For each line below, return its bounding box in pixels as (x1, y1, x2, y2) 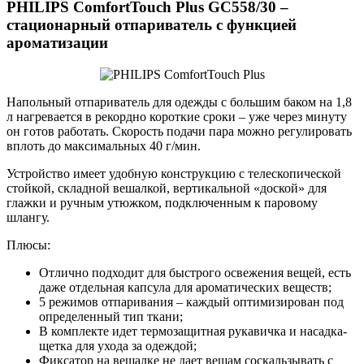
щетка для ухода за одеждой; (39, 338, 197, 353)
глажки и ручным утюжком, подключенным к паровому (6, 195, 318, 210)
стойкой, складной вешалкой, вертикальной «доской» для (6, 180, 327, 195)
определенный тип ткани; (39, 309, 183, 323)
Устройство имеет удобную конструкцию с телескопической (6, 166, 341, 180)
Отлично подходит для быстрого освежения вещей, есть (39, 265, 351, 279)
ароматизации (6, 33, 108, 51)
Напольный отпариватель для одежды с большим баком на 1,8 (6, 94, 352, 109)
